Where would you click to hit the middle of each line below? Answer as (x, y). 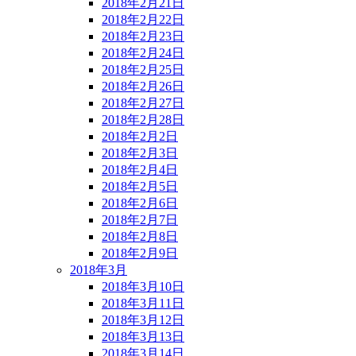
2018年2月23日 (143, 37)
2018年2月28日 (143, 120)
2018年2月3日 (140, 153)
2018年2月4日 (140, 170)
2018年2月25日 (143, 70)
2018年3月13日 (143, 337)
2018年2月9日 (140, 253)
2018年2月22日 (143, 20)
